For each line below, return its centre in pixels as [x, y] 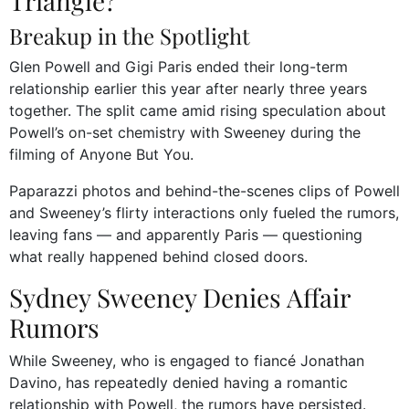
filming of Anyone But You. [101, 155]
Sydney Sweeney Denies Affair [179, 298]
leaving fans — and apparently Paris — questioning [186, 235]
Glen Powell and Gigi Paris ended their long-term [178, 67]
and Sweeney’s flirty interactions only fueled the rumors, [204, 213]
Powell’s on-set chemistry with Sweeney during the [185, 133]
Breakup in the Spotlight [130, 36]
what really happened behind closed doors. [158, 257]
